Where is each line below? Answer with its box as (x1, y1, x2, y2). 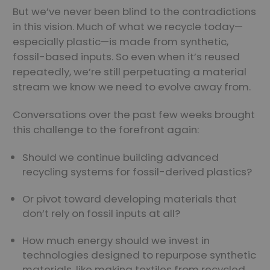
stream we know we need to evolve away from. (13, 80, 251, 95)
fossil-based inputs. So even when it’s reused (13, 49, 240, 64)
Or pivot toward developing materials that (22, 192, 237, 207)
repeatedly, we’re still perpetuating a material (13, 64, 246, 80)
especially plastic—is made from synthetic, (13, 34, 228, 49)
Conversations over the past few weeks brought (13, 107, 255, 122)
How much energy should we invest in (22, 233, 210, 248)
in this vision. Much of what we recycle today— (13, 19, 243, 34)
